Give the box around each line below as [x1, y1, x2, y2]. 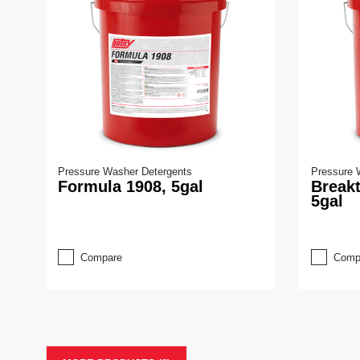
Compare [80, 251, 122, 264]
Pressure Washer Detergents [58, 165, 192, 178]
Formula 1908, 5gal [58, 177, 203, 195]
